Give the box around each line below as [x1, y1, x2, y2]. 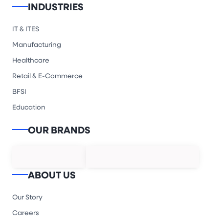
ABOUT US [28, 168, 76, 182]
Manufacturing [12, 40, 61, 49]
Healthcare [12, 55, 49, 65]
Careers [12, 208, 39, 218]
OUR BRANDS [28, 123, 90, 137]
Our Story [12, 192, 43, 202]
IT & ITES [12, 24, 39, 34]
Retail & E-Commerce [12, 71, 83, 81]
